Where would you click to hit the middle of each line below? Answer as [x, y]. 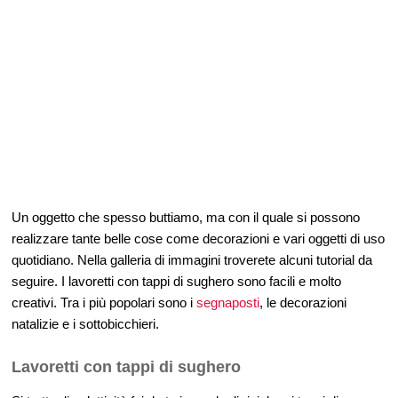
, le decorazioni [303, 302]
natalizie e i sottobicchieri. [85, 324]
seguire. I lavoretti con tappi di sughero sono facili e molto [176, 281]
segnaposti [228, 302]
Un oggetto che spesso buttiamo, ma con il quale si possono [186, 217]
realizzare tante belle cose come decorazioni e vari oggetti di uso [198, 239]
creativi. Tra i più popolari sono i [104, 302]
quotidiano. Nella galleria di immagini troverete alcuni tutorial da [192, 260]
